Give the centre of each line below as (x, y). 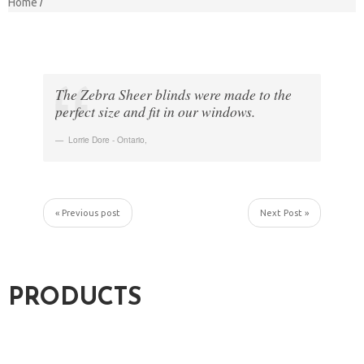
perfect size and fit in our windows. (155, 112)
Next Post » (285, 213)
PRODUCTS (75, 299)
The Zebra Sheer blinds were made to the (173, 95)
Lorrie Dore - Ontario (106, 140)
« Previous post (87, 213)
